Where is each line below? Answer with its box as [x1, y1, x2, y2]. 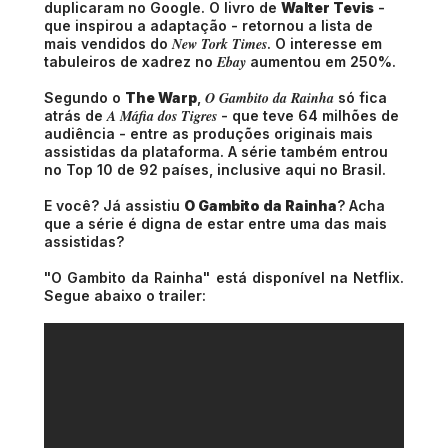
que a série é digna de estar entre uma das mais [44, 215, 387, 233]
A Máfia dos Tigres [107, 106, 217, 127]
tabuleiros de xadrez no [44, 53, 213, 71]
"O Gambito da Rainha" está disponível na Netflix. [44, 269, 404, 287]
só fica [334, 89, 387, 107]
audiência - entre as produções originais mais [44, 125, 373, 143]
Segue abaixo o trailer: [44, 287, 206, 305]
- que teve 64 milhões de [217, 107, 399, 125]
